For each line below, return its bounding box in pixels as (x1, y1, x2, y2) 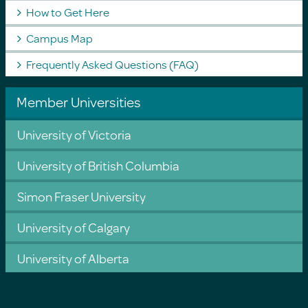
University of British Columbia (16, 155, 179, 175)
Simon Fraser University (16, 186, 146, 206)
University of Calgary (16, 217, 130, 236)
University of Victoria (16, 124, 131, 144)
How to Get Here (25, 3, 109, 21)
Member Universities (16, 91, 141, 112)
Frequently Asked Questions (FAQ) (25, 55, 199, 73)
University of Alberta (16, 248, 129, 267)
